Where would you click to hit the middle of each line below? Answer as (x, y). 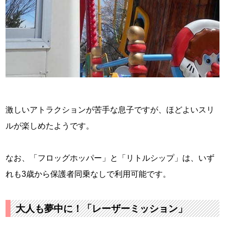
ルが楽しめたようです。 (50, 126)
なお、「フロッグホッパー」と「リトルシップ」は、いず (110, 158)
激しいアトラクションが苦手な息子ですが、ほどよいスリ (110, 110)
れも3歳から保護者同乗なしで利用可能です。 (88, 174)
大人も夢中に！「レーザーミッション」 (102, 209)
